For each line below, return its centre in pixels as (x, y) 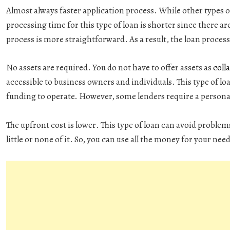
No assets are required (47, 68)
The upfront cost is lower (51, 125)
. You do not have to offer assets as (150, 68)
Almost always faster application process (80, 11)
